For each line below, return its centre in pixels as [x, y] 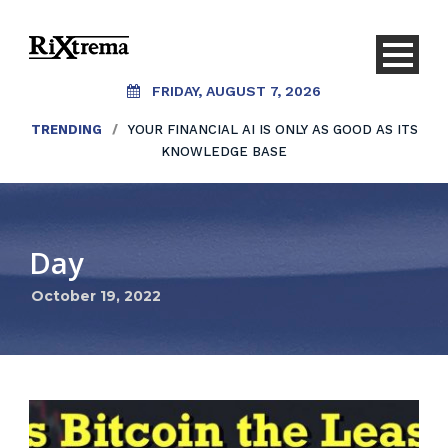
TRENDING [66, 129]
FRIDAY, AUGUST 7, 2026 [236, 91]
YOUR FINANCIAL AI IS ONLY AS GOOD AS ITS [272, 129]
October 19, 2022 [96, 296]
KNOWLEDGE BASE [224, 151]
